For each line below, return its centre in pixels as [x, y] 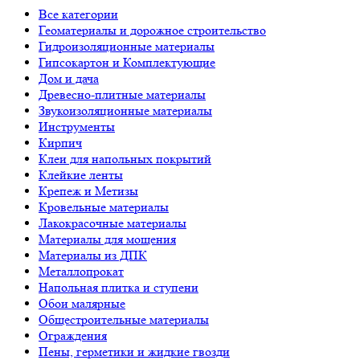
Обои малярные [82, 303]
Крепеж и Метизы [88, 191]
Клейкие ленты [81, 175]
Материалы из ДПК [93, 255]
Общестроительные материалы [124, 319]
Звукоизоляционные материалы [125, 110]
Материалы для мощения [107, 239]
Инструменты [77, 127]
